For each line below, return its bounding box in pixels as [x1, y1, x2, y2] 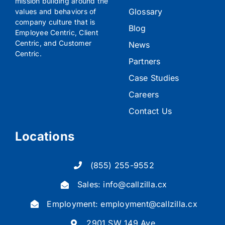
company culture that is [15, 17, 95, 26]
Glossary [128, 6, 163, 17]
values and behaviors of [15, 7, 96, 16]
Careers [128, 89, 159, 99]
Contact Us [128, 105, 172, 116]
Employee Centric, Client [15, 28, 98, 37]
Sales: [77, 179, 103, 190]
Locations [15, 129, 75, 144]
